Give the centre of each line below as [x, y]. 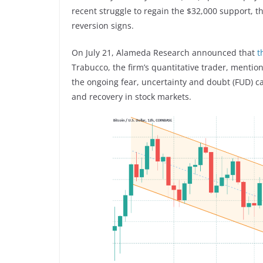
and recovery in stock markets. [131, 96]
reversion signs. [103, 25]
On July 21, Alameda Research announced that [164, 52]
